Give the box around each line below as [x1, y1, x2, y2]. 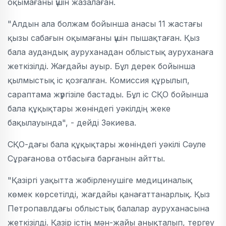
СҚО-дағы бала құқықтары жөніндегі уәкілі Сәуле [8, 139, 206, 149]
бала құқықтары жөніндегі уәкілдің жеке [8, 103, 171, 114]
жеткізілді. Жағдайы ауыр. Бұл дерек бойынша [8, 61, 195, 71]
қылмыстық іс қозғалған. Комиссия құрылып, [8, 75, 190, 85]
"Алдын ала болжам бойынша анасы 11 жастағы [8, 18, 202, 29]
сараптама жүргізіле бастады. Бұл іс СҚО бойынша [8, 89, 208, 99]
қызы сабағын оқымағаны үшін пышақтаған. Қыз [8, 32, 200, 43]
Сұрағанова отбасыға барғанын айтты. [8, 153, 165, 163]
